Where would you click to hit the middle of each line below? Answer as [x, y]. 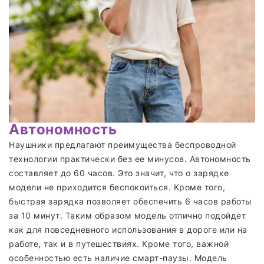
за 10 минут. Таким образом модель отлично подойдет [127, 215]
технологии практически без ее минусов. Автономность [130, 159]
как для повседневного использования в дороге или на [128, 229]
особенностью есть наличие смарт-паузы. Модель [118, 258]
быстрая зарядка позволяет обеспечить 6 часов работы [131, 201]
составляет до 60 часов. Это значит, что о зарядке [119, 173]
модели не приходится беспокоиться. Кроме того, [117, 187]
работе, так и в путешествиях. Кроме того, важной [119, 243]
